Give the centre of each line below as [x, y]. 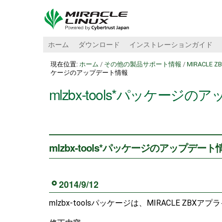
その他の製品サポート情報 [142, 64]
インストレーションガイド [171, 45]
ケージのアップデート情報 [89, 73]
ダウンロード [99, 45]
